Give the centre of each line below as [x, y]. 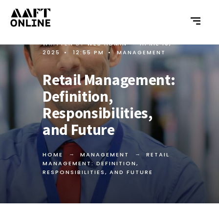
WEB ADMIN [107, 44]
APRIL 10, [155, 44]
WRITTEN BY [65, 44]
